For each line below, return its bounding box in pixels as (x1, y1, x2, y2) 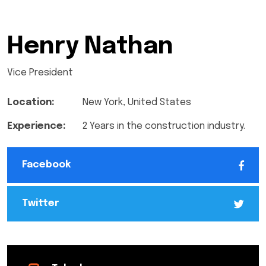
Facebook (22, 160, 71, 170)
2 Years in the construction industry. (83, 121, 246, 131)
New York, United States (83, 97, 192, 107)
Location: (7, 97, 55, 107)
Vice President (7, 68, 73, 78)
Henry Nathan (7, 34, 173, 59)
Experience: (7, 121, 66, 131)
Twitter (22, 198, 59, 208)
